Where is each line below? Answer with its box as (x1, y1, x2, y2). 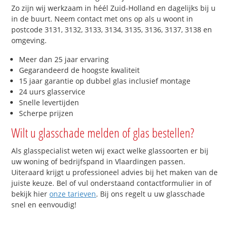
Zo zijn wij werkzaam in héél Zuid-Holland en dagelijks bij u (11, 3, 216, 13)
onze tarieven (49, 189, 97, 199)
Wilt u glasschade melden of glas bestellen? (11, 124, 195, 142)
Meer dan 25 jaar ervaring (19, 54, 109, 65)
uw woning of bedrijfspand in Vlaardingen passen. (11, 157, 186, 167)
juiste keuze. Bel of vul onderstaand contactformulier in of (11, 178, 212, 188)
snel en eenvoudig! (11, 200, 77, 210)
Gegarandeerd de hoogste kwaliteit (19, 65, 140, 75)
